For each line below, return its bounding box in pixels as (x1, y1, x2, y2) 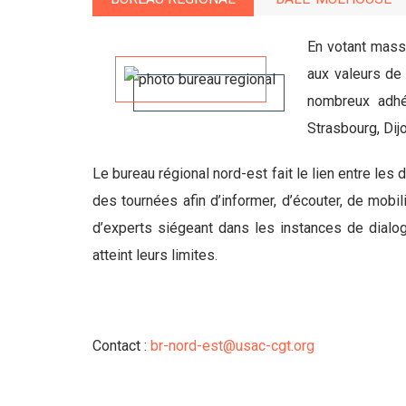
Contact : (92, 337, 150, 354)
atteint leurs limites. (92, 246, 217, 264)
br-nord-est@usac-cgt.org (150, 337, 314, 354)
